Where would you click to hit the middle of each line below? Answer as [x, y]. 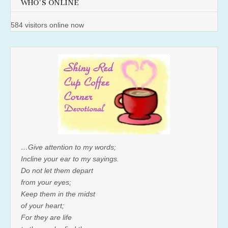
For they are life [46, 217]
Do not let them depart [57, 170]
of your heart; [42, 205]
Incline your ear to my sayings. [70, 159]
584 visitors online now [47, 25]
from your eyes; [46, 182]
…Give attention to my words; [68, 147]
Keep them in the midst [58, 194]
